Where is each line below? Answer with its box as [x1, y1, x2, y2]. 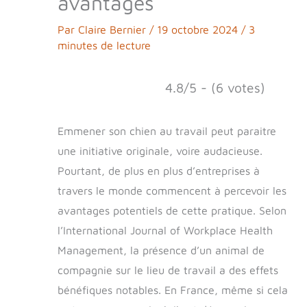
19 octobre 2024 [157, 23, 241, 36]
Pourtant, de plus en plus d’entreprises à [58, 164, 260, 177]
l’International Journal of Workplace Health [58, 224, 273, 237]
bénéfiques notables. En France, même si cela [58, 284, 288, 297]
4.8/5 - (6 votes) [165, 79, 265, 96]
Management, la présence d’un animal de [58, 244, 265, 257]
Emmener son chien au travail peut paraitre [58, 125, 276, 138]
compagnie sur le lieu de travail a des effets [58, 264, 278, 277]
